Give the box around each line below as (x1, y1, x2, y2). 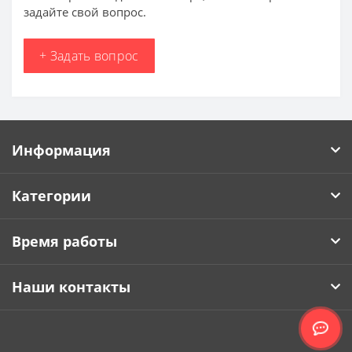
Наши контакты (12, 277, 130, 296)
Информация (12, 140, 111, 159)
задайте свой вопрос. (24, 4, 146, 20)
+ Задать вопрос (39, 46, 139, 64)
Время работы (12, 231, 117, 251)
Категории (12, 185, 91, 205)
